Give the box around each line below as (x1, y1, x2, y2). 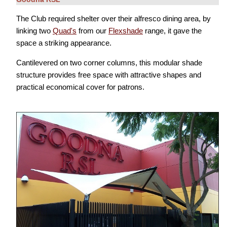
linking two (16, 26, 53, 35)
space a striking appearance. (16, 38, 111, 47)
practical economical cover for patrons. (16, 82, 144, 91)
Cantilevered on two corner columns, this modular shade (16, 58, 202, 67)
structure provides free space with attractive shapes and (16, 70, 201, 79)
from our (77, 26, 108, 35)
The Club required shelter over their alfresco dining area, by (16, 14, 211, 23)
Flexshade (108, 26, 143, 35)
